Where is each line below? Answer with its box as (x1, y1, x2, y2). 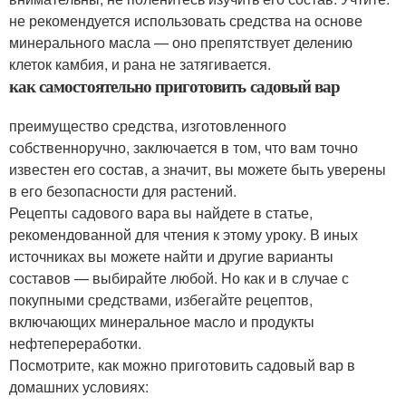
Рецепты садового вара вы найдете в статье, (9, 201, 313, 223)
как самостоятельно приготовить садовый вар (9, 72, 341, 98)
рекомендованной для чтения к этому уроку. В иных (9, 223, 358, 245)
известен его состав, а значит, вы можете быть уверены (9, 158, 386, 179)
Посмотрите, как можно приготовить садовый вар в (9, 353, 355, 375)
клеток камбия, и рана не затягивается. (9, 53, 275, 74)
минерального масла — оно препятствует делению (9, 31, 353, 53)
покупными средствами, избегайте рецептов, (9, 288, 313, 310)
